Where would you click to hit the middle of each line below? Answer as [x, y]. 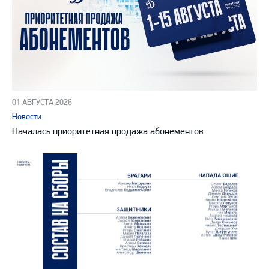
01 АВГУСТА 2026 [42, 102]
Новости [27, 116]
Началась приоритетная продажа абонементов [108, 131]
